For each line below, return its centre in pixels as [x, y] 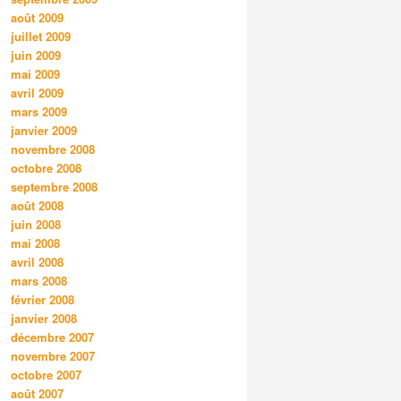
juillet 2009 [41, 37]
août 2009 [37, 18]
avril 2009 [37, 93]
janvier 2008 [44, 319]
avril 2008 [37, 262]
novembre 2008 [53, 149]
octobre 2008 [46, 168]
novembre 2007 [53, 356]
